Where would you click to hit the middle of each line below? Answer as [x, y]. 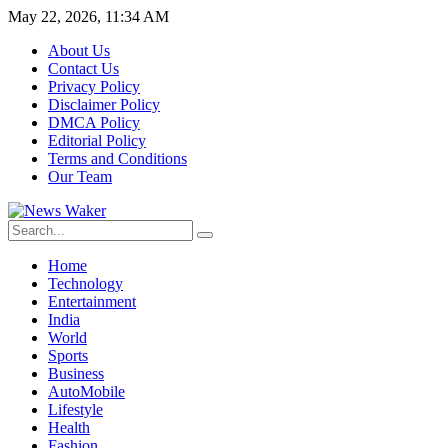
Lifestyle [75, 409]
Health [69, 427]
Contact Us [83, 68]
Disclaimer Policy [104, 104]
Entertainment [92, 301]
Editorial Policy [97, 140]
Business [76, 373]
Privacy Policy [94, 86]
